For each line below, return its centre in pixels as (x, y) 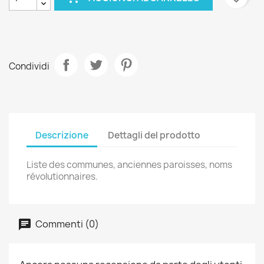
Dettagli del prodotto (154, 135)
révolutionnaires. (62, 176)
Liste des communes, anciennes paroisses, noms (129, 165)
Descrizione (62, 135)
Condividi (29, 66)
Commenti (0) (66, 224)
